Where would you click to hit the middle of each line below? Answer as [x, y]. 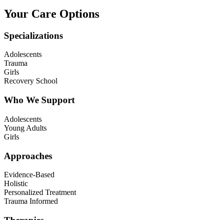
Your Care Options [52, 14]
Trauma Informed [31, 201]
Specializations [33, 35]
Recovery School [31, 81]
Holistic [16, 184]
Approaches [28, 156]
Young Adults [25, 128]
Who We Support [39, 100]
